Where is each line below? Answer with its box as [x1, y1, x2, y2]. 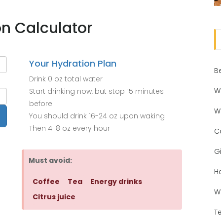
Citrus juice [33, 191, 75, 202]
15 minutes [127, 86, 164, 96]
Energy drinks [90, 176, 142, 186]
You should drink [29, 110, 89, 121]
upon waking [117, 110, 165, 121]
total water [63, 74, 103, 84]
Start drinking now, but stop [29, 86, 127, 96]
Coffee [33, 176, 60, 186]
